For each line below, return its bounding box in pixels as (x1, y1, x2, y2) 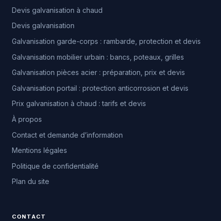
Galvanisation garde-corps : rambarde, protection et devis (12, 37, 201, 45)
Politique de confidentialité (12, 161, 99, 170)
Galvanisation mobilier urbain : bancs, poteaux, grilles (12, 52, 184, 61)
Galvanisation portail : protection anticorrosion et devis (12, 83, 188, 92)
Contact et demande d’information (12, 130, 123, 139)
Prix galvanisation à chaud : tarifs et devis (12, 99, 146, 108)
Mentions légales (12, 146, 67, 155)
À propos (12, 114, 42, 123)
